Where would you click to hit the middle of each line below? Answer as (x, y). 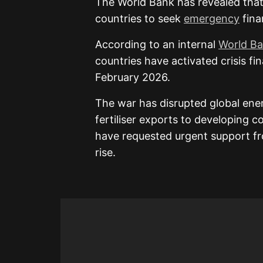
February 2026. (133, 77)
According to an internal (157, 44)
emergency (212, 18)
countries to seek (139, 18)
